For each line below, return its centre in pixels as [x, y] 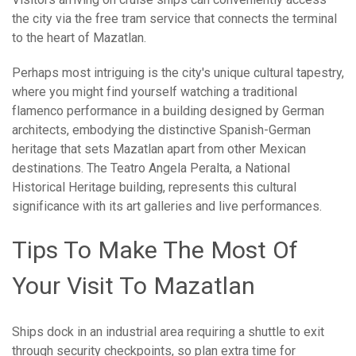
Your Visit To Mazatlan [133, 286]
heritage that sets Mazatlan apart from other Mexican [159, 149]
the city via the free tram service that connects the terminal [174, 19]
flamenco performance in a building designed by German [168, 111]
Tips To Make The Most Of [155, 250]
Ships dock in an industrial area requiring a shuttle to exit [168, 332]
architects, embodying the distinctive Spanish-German [161, 130]
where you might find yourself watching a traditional [155, 92]
